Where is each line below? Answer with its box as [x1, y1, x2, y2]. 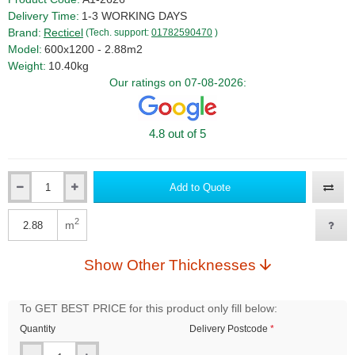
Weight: [8, 59, 46, 72]
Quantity [20, 323, 55, 335]
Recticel [44, 25, 83, 39]
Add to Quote [169, 181, 231, 193]
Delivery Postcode [189, 323, 268, 335]
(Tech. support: [86, 26, 151, 38]
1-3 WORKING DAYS [82, 9, 187, 22]
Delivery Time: [8, 9, 79, 22]
